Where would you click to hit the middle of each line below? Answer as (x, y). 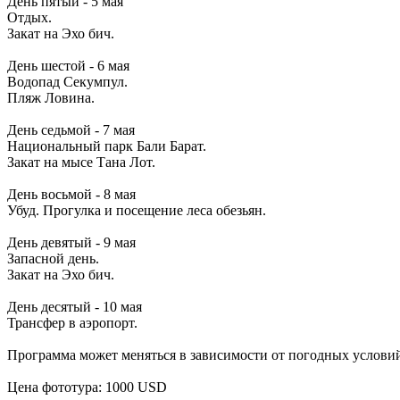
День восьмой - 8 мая (71, 195)
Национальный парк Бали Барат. (107, 146)
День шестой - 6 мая (68, 66)
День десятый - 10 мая (75, 307)
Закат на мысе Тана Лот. (81, 162)
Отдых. (29, 18)
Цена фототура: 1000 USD (87, 387)
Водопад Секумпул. (67, 82)
